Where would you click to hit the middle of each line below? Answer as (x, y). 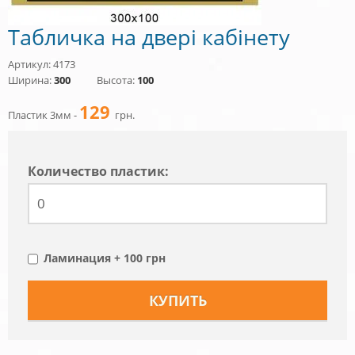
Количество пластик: (98, 171)
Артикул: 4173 (42, 64)
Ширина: (31, 80)
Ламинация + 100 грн (105, 258)
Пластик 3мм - (44, 115)
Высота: (117, 80)
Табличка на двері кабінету (149, 36)
